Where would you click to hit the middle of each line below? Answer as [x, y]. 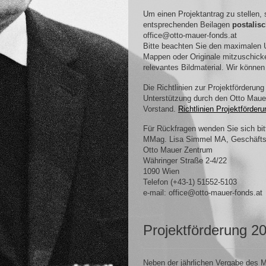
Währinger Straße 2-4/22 [185, 161]
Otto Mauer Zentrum [178, 150]
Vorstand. [160, 109]
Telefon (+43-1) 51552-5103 [190, 182]
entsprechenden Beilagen [187, 25]
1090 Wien [161, 172]
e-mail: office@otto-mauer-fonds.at [202, 193]
